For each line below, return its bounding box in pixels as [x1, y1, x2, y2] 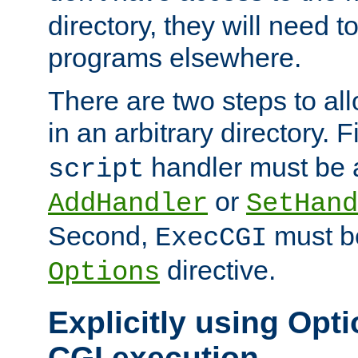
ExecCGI [155, 223, 267, 254]
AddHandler [48, 189, 208, 220]
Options [48, 257, 160, 288]
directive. [160, 255, 276, 286]
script [48, 154, 144, 185]
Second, [48, 221, 155, 252]
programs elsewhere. [48, 42, 301, 74]
